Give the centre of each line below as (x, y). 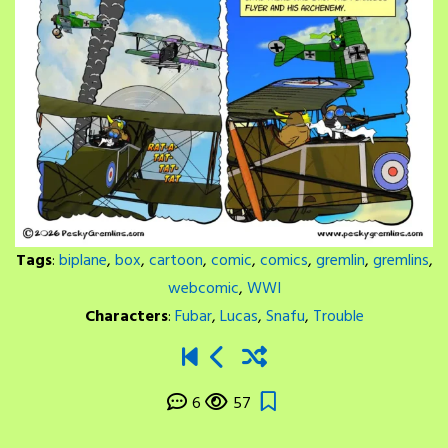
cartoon (175, 260)
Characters (126, 316)
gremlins (400, 260)
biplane (82, 260)
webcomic (203, 288)
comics (283, 260)
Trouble (338, 316)
